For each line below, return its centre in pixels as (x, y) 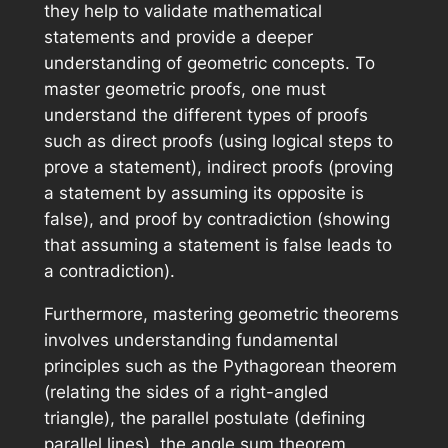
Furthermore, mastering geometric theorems (221, 314)
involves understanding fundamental (190, 340)
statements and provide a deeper (178, 37)
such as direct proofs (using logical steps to (218, 141)
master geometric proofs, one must (184, 89)
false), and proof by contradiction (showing (216, 219)
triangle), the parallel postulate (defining (204, 418)
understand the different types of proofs (205, 115)
